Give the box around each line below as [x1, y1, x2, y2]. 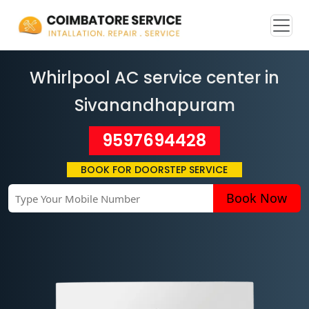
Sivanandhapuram [74, 94, 235, 117]
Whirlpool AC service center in [30, 66, 279, 89]
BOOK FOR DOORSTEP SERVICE [81, 163, 228, 177]
